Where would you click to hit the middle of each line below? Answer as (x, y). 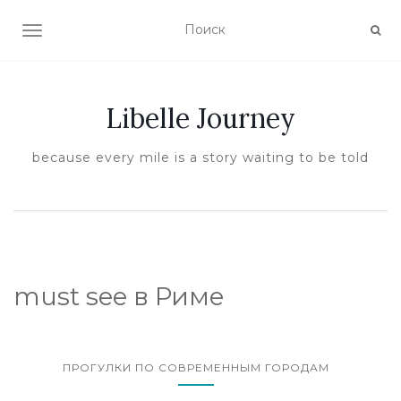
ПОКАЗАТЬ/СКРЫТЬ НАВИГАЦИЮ (147, 32)
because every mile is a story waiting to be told (200, 158)
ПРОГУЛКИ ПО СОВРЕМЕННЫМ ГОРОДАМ (196, 367)
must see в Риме (119, 296)
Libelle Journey (200, 118)
